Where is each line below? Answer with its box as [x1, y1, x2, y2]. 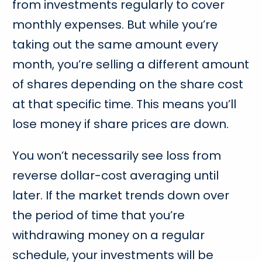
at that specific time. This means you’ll [12, 95, 237, 112]
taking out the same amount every [12, 36, 219, 53]
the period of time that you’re [12, 206, 185, 223]
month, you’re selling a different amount [12, 56, 250, 73]
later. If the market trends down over [12, 187, 230, 204]
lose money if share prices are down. [12, 115, 232, 132]
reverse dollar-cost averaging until [12, 167, 219, 184]
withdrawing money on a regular [12, 226, 205, 243]
